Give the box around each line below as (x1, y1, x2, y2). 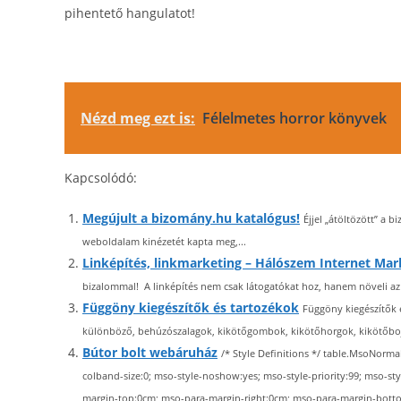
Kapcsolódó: (64, 169, 137, 186)
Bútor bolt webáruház (82, 344, 218, 361)
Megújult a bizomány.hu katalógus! (82, 209, 300, 226)
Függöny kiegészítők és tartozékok (82, 299, 299, 316)
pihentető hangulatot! (64, 4, 195, 21)
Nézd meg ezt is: (81, 108, 195, 128)
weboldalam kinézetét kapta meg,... (82, 235, 246, 248)
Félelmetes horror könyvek (202, 108, 387, 128)
